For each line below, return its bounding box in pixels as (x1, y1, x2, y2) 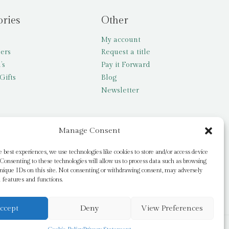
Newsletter (101, 86, 140, 95)
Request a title (101, 48, 151, 57)
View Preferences (141, 203, 203, 213)
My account (101, 35, 141, 44)
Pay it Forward (101, 61, 150, 70)
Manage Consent (58, 126, 121, 135)
